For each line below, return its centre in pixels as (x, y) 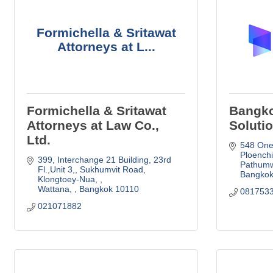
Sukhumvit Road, (112, 169)
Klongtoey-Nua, (69, 179)
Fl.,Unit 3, (56, 169)
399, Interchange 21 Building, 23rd (104, 159)
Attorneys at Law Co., (93, 125)
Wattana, (56, 189)
